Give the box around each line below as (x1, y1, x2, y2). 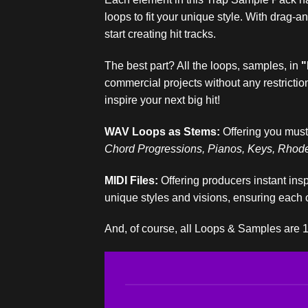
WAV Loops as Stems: (104, 125, 220, 137)
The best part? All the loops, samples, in (104, 59, 301, 71)
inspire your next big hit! (104, 93, 220, 106)
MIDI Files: (104, 174, 158, 186)
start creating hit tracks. (104, 28, 216, 41)
